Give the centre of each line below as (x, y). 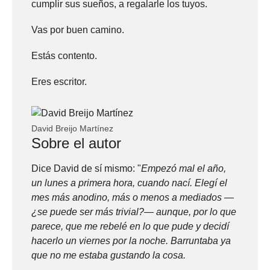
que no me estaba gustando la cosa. (108, 256)
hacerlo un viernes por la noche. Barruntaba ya (131, 241)
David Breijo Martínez (72, 129)
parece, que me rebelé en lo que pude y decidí (130, 227)
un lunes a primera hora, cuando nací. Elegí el (129, 183)
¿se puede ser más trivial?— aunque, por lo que (134, 212)
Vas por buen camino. (78, 30)
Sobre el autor (76, 143)
